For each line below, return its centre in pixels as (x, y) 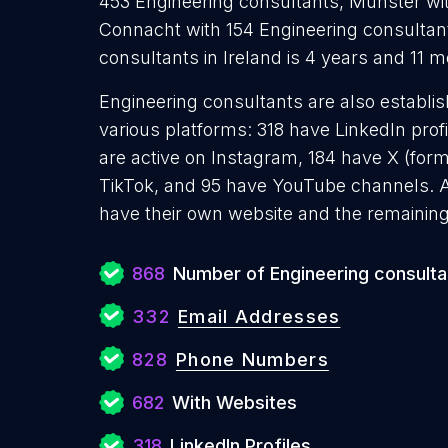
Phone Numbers (252, 359)
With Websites (234, 402)
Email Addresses (259, 316)
